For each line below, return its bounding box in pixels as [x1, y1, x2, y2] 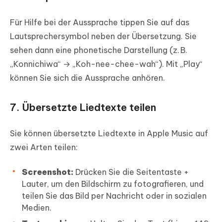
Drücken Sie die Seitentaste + [73, 167, 189, 177]
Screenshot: [22, 167, 73, 177]
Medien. [22, 203, 52, 213]
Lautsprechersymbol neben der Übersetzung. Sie [10, 31, 197, 42]
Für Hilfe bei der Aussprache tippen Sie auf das [10, 17, 189, 28]
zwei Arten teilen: [10, 142, 78, 153]
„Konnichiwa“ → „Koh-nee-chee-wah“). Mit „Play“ [10, 59, 203, 69]
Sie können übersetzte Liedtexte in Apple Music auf [10, 128, 208, 139]
